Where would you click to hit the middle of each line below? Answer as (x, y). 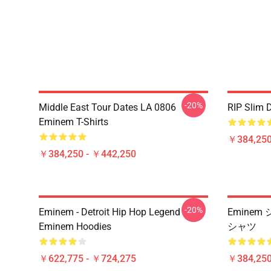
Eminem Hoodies (75, 227)
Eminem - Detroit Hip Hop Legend (109, 212)
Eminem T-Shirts (73, 122)
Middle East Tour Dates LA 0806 (107, 107)
